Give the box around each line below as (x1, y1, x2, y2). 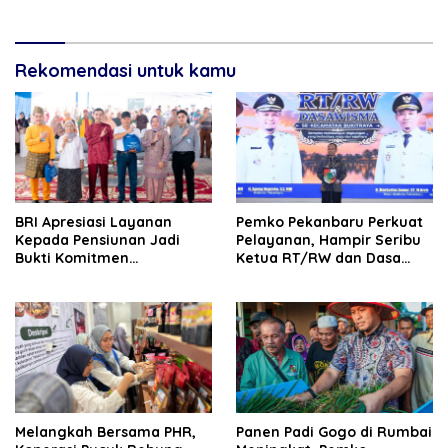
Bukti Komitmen (15, 248, 129, 267)
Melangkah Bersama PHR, (15, 422, 196, 441)
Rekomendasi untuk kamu (15, 58, 236, 82)
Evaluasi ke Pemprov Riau (236, 4, 418, 23)
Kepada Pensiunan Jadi (15, 230, 180, 249)
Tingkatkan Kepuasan (15, 266, 169, 285)
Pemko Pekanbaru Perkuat (236, 212, 423, 231)
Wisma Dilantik (236, 266, 341, 285)
